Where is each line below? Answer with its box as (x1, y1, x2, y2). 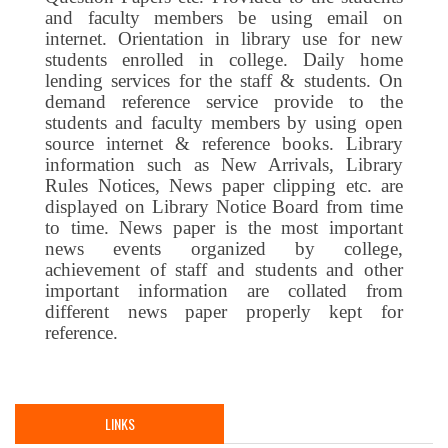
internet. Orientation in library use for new (45, 27, 403, 49)
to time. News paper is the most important (45, 216, 403, 238)
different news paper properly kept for (45, 300, 403, 322)
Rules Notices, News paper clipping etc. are (45, 174, 403, 196)
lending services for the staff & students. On (45, 69, 403, 91)
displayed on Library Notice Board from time (45, 195, 403, 217)
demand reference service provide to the (45, 90, 403, 112)
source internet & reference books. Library (45, 132, 403, 154)
